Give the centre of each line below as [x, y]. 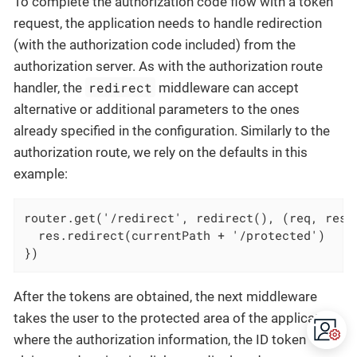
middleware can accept [228, 88]
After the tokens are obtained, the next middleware [165, 296]
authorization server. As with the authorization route [168, 67]
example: [41, 174]
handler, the [49, 88]
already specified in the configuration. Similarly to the [172, 131]
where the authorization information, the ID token [160, 339]
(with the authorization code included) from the [155, 45]
